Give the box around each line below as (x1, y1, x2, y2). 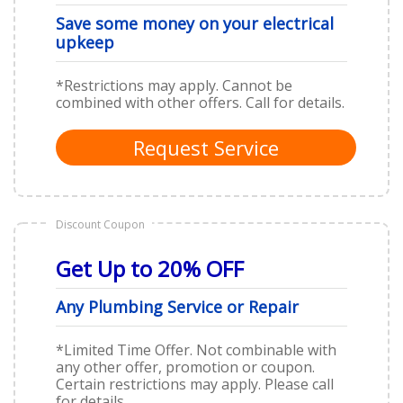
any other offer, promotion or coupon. (56, 356, 315, 377)
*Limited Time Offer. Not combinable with (56, 339, 336, 360)
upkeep (56, 31, 114, 53)
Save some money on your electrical (56, 12, 334, 34)
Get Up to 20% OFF (56, 253, 244, 283)
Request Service (133, 133, 279, 161)
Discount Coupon (56, 216, 145, 232)
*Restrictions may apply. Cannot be (56, 75, 292, 95)
